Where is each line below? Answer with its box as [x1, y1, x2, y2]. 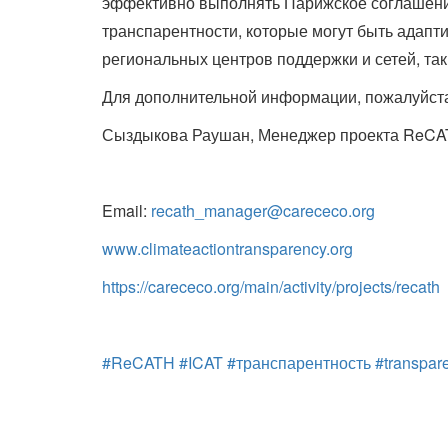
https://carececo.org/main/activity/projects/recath [102, 275, 440, 299]
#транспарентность [227, 351, 371, 375]
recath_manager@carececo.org [151, 199, 375, 223]
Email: [102, 199, 151, 223]
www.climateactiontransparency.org [102, 237, 353, 261]
